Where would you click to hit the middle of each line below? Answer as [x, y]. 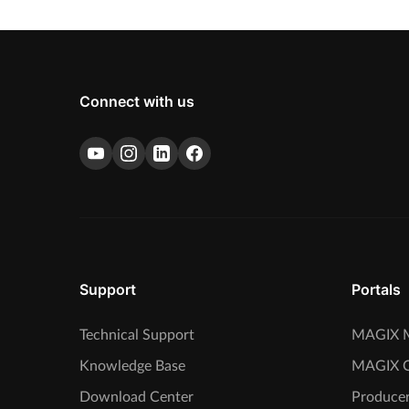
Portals [376, 289]
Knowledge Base [132, 366]
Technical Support [137, 335]
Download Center [136, 397]
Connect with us [137, 101]
